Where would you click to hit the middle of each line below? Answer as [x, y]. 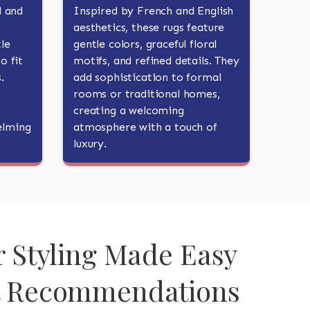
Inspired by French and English [154, 11]
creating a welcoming [129, 110]
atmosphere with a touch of [145, 127]
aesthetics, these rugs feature [149, 27]
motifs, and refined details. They [156, 61]
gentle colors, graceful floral [145, 44]
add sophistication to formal [147, 77]
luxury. [90, 144]
